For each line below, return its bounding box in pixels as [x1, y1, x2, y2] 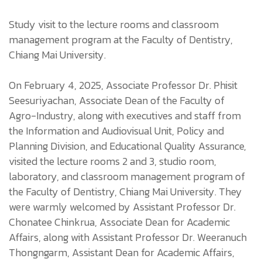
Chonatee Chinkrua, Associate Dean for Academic [9, 213, 230, 230]
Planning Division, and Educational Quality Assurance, [9, 137, 246, 154]
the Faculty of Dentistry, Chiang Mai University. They [9, 183, 242, 199]
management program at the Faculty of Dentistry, [9, 31, 233, 47]
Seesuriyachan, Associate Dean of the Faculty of [9, 92, 225, 108]
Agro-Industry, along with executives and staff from [9, 107, 241, 123]
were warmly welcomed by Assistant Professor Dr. [9, 198, 236, 215]
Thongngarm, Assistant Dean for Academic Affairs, [9, 244, 235, 260]
